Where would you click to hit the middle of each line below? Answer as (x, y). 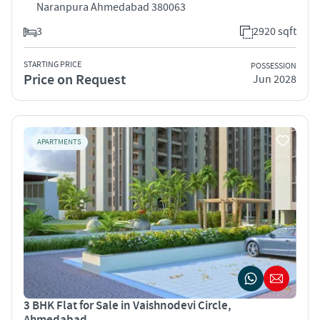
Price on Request (75, 80)
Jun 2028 (275, 80)
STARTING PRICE (52, 64)
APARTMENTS (59, 142)
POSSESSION (274, 66)
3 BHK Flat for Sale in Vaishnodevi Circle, (127, 305)
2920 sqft (275, 31)
